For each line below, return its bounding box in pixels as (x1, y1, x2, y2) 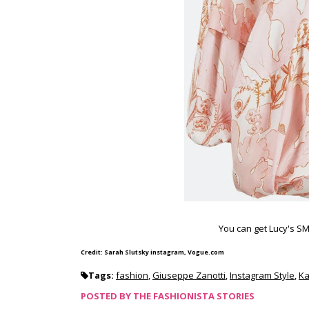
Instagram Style (230, 269, 295, 281)
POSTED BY (81, 290, 133, 302)
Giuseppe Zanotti (152, 269, 226, 281)
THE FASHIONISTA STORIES (133, 290, 255, 302)
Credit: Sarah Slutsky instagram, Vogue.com (81, 248, 224, 257)
